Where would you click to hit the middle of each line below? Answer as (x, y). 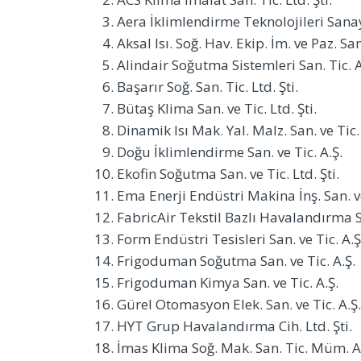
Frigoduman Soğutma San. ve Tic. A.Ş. (236, 260)
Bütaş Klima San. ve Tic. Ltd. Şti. (217, 108)
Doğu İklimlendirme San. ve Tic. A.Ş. (230, 151)
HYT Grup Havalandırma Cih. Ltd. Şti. (234, 326)
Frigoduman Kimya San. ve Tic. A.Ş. (228, 282)
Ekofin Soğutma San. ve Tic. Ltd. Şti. (228, 173)
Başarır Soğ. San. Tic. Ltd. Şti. (207, 86)
